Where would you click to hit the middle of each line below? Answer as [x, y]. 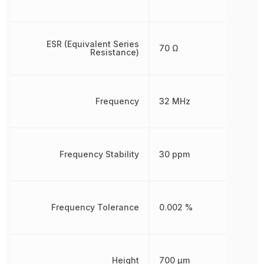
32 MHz [174, 101]
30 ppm [174, 154]
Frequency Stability [99, 154]
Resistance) [114, 52]
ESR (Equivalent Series [93, 44]
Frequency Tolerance [95, 207]
